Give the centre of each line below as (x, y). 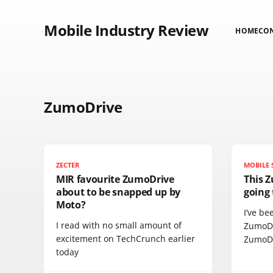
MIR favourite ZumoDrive (115, 179)
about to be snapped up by (118, 192)
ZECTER (68, 165)
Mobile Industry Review (126, 30)
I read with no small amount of (119, 225)
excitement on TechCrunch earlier (126, 239)
